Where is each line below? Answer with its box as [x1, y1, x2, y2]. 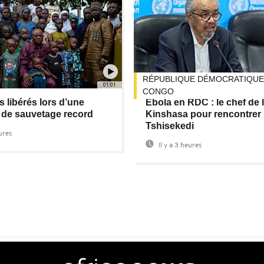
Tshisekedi [146, 121, 194, 131]
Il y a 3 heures [157, 142, 203, 150]
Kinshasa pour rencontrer [146, 109, 262, 120]
